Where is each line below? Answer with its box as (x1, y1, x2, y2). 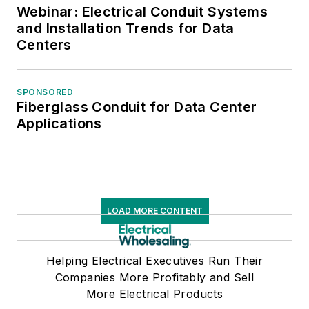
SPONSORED (17, 86, 74, 97)
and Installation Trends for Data (17, 19, 235, 37)
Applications (17, 114, 102, 132)
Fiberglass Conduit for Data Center (17, 98, 257, 115)
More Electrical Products (86, 286, 223, 301)
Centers (17, 36, 72, 53)
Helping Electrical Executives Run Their (46, 253, 263, 268)
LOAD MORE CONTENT (106, 205, 203, 216)
